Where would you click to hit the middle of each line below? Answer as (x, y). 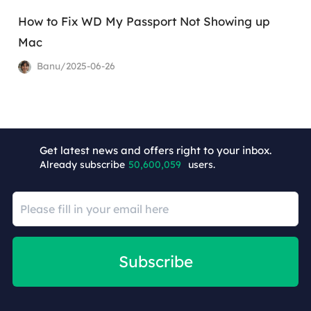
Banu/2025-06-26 (74, 65)
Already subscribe (82, 164)
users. (202, 164)
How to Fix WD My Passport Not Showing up (144, 21)
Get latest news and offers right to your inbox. (155, 150)
